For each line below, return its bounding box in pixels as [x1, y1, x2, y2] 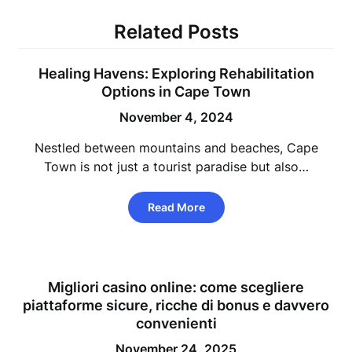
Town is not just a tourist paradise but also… [43, 159, 309, 174]
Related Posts [113, 20, 239, 43]
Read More [147, 200, 205, 214]
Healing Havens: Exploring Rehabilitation [38, 65, 314, 82]
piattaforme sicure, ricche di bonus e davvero [23, 297, 329, 313]
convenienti [135, 315, 217, 332]
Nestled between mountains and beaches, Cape [34, 140, 318, 156]
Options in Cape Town [101, 83, 251, 100]
